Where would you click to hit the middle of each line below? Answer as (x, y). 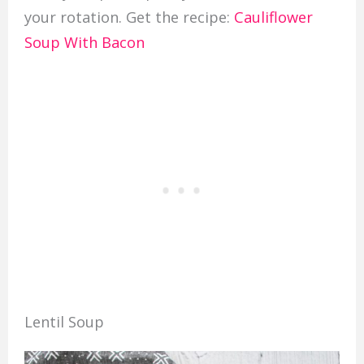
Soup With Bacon (84, 43)
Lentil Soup (64, 321)
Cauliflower (273, 17)
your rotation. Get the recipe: (129, 17)
